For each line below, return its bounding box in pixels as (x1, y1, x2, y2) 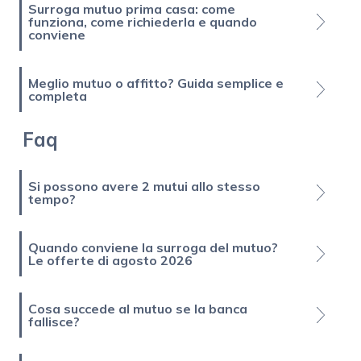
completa (28, 87, 87, 104)
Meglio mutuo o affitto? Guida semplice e (28, 74, 284, 91)
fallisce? (28, 313, 80, 330)
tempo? (28, 190, 76, 207)
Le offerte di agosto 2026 (28, 251, 193, 268)
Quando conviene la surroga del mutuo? (28, 239, 278, 255)
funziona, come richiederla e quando (28, 13, 257, 30)
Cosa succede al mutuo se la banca (28, 300, 247, 317)
